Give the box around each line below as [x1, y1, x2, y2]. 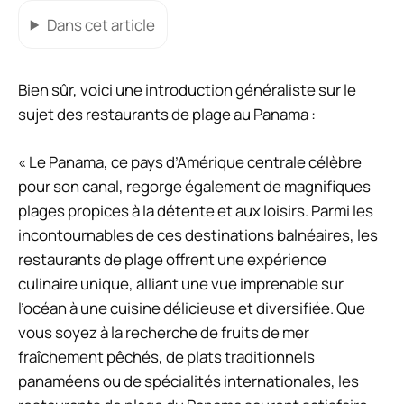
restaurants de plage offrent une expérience [18, 248, 326, 270]
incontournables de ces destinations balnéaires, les [18, 224, 378, 245]
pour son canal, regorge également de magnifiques [18, 175, 371, 197]
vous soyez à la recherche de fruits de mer [18, 321, 309, 343]
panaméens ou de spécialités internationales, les [18, 370, 359, 391]
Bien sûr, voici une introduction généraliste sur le [18, 79, 356, 101]
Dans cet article [46, 14, 155, 35]
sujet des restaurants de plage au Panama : [18, 104, 316, 125]
